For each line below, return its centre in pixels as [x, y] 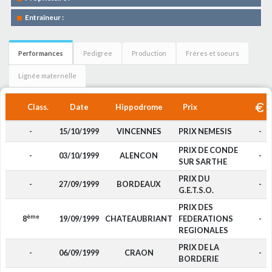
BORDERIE [198, 259]
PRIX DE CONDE [208, 150]
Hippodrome [139, 107]
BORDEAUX [139, 184]
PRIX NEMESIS [205, 131]
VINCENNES [139, 131]
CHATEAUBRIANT [139, 219]
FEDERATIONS [206, 219]
